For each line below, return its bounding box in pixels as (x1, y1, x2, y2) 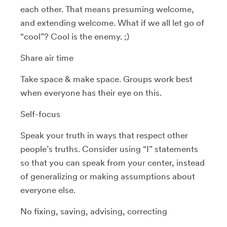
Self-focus (20, 109, 60, 119)
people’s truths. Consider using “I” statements (20, 144, 198, 154)
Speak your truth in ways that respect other (20, 130, 188, 140)
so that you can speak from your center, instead (20, 158, 205, 168)
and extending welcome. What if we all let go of (20, 18, 204, 28)
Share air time (20, 53, 73, 63)
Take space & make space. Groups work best (20, 74, 193, 84)
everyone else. (20, 185, 75, 195)
